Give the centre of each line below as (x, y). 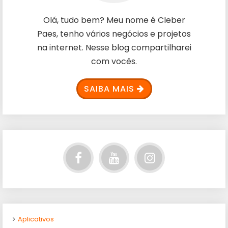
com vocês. (114, 61)
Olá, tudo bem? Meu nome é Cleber (114, 20)
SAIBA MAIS (109, 89)
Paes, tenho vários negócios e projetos (114, 34)
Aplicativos (36, 219)
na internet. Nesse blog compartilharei (114, 48)
